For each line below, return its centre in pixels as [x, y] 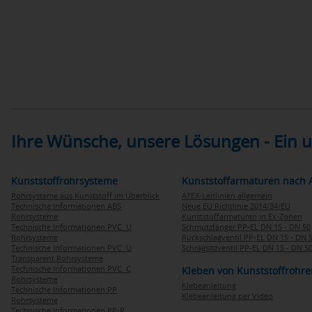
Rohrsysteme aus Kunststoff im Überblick [85, 195]
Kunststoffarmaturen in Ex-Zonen [242, 216]
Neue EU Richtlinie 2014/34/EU [236, 206]
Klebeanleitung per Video [227, 296]
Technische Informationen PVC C [71, 268]
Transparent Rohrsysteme [57, 258]
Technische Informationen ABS [66, 206]
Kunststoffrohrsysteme [64, 181]
